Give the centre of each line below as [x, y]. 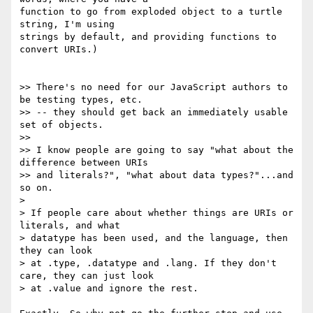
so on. [36, 188]
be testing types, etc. [81, 100]
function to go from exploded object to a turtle [151, 12]
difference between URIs [84, 163]
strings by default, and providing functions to [148, 37]
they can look [56, 251]
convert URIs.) [59, 50]
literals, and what [70, 226]
